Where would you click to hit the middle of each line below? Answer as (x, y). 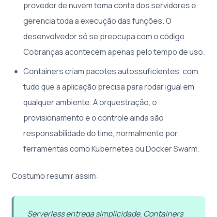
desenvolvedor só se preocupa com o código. (105, 36)
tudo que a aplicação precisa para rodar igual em (109, 86)
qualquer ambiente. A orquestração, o (90, 102)
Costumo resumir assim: (55, 176)
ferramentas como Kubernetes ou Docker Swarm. (111, 148)
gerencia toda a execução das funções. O (97, 21)
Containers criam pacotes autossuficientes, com (111, 71)
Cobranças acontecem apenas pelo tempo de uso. (114, 52)
